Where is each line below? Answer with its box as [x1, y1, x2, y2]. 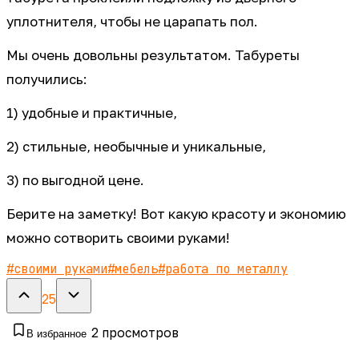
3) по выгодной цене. [6, 172, 144, 189]
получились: [6, 71, 87, 88]
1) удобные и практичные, [6, 105, 177, 122]
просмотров [99, 325, 179, 341]
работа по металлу [165, 260, 288, 278]
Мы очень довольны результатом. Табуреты [6, 47, 300, 64]
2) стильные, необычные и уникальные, [6, 139, 266, 155]
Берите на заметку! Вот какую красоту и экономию [6, 206, 346, 223]
